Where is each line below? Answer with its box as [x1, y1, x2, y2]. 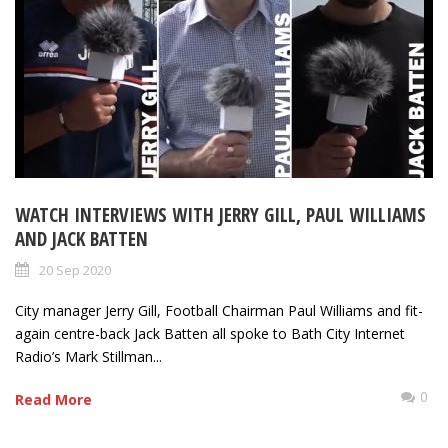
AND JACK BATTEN [15, 226, 148, 253]
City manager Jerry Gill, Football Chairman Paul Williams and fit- [15, 301, 423, 321]
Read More [15, 390, 92, 410]
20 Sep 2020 [39, 261, 111, 280]
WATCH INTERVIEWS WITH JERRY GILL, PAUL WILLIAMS [15, 202, 426, 229]
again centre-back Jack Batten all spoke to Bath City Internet [15, 324, 405, 344]
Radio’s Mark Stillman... [15, 347, 162, 367]
